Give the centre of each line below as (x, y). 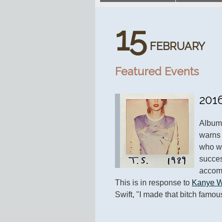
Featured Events (157, 72)
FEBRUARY (177, 46)
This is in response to (153, 183)
